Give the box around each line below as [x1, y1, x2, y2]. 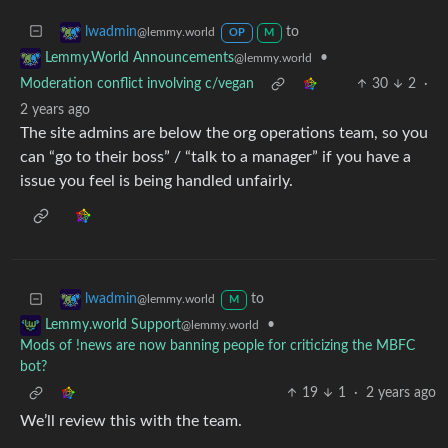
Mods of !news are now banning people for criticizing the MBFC [20, 339, 415, 354]
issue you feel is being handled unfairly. [20, 173, 293, 190]
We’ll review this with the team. [20, 413, 242, 430]
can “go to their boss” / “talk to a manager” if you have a [20, 149, 411, 166]
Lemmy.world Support [45, 318, 181, 333]
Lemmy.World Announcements [45, 51, 234, 66]
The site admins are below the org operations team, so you [20, 125, 428, 142]
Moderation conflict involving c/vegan [20, 77, 254, 92]
